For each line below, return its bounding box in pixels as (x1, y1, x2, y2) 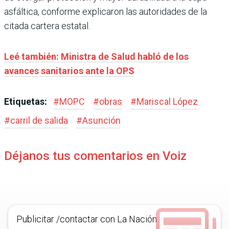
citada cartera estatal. (4, 20, 90, 32)
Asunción (82, 115, 121, 126)
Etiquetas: (4, 96, 49, 107)
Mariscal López (136, 96, 198, 107)
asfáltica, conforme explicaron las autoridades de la (4, 6, 207, 17)
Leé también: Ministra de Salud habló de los (4, 51, 189, 62)
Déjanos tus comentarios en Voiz (4, 149, 187, 164)
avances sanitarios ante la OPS (4, 65, 134, 77)
